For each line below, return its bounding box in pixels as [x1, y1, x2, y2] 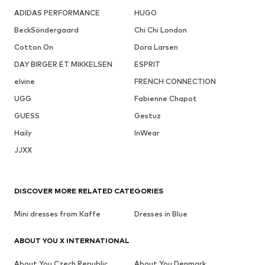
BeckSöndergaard [14, 25, 79, 34]
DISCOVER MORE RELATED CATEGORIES [14, 186, 163, 195]
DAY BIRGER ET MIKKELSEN [14, 59, 112, 69]
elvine [14, 76, 35, 86]
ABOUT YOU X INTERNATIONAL [14, 235, 130, 245]
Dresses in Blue [134, 209, 188, 218]
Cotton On [14, 42, 53, 51]
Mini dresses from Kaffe [14, 209, 101, 218]
